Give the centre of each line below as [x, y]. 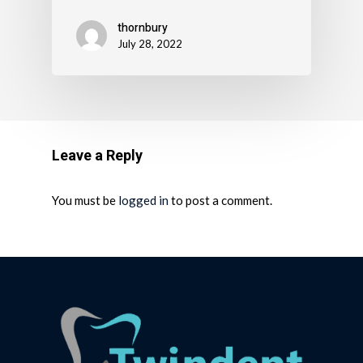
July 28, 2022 [150, 44]
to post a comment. [220, 201]
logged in [143, 201]
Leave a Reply [97, 156]
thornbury [143, 28]
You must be [85, 201]
